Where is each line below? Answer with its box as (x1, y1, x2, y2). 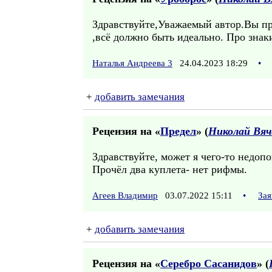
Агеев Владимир (92, 191, 158, 200)
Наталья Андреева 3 (92, 58, 172, 68)
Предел (160, 125, 196, 137)
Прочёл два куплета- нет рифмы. (92, 163, 247, 175)
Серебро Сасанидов (160, 257, 257, 270)
